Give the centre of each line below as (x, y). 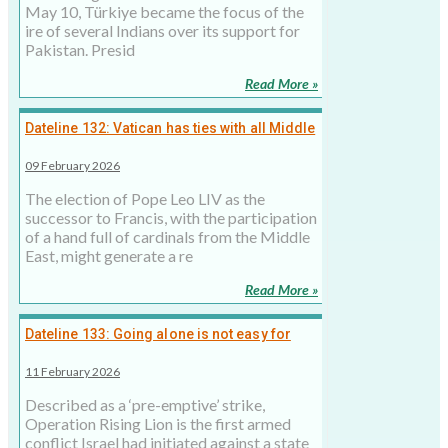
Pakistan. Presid (80, 50)
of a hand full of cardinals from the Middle (167, 237)
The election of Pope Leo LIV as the (145, 199)
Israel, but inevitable (91, 354)
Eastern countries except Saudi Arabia (151, 148)
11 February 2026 (72, 372)
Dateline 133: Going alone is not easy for (158, 334)
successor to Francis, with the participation (171, 218)
